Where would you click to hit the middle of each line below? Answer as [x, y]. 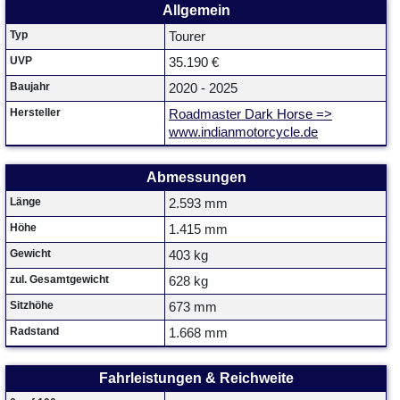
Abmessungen [196, 177]
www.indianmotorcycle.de [243, 132]
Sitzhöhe [32, 305]
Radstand [34, 331]
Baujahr [30, 87]
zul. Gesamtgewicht [59, 279]
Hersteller [35, 112]
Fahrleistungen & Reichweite [196, 378]
